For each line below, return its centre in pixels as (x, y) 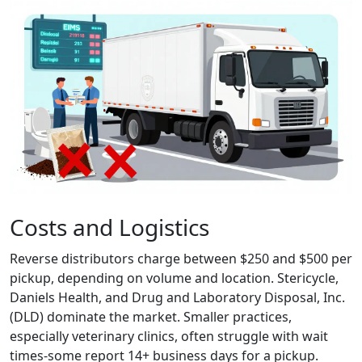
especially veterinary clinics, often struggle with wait (169, 336)
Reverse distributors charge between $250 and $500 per (181, 258)
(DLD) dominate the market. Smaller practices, (151, 316)
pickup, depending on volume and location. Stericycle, (174, 278)
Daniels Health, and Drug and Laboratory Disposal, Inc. (177, 297)
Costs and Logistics (109, 227)
